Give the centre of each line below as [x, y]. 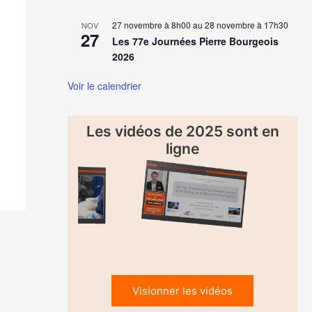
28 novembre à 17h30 [246, 24]
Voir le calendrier [104, 85]
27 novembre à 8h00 [151, 24]
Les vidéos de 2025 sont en [182, 131]
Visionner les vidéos [183, 290]
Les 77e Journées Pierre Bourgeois [195, 41]
